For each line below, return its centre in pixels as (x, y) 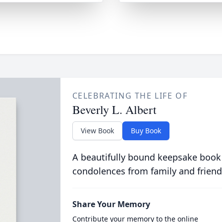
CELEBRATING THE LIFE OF (130, 96)
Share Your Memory (111, 204)
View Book (97, 131)
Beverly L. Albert (114, 110)
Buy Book (146, 131)
